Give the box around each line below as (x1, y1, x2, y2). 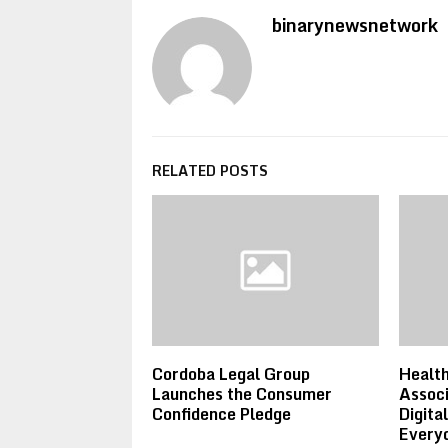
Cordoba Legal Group (152, 360, 310, 387)
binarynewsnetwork (272, 9, 438, 40)
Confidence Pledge (152, 400, 291, 427)
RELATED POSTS (152, 158, 268, 182)
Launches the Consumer (152, 380, 332, 407)
